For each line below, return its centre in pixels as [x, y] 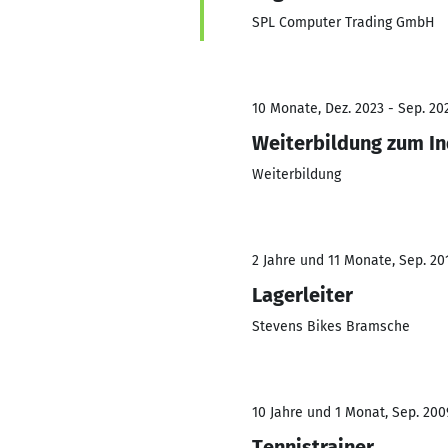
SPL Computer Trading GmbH [343, 22]
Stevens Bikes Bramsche [331, 326]
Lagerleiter [302, 295]
